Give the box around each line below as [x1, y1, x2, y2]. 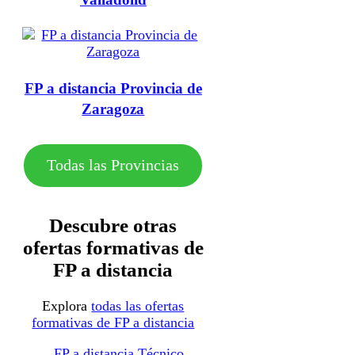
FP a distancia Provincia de [24, 79, 202, 97]
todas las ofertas [91, 298, 185, 315]
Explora [42, 298, 92, 315]
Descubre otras [49, 215, 177, 237]
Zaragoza [82, 100, 145, 117]
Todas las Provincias [47, 156, 180, 174]
